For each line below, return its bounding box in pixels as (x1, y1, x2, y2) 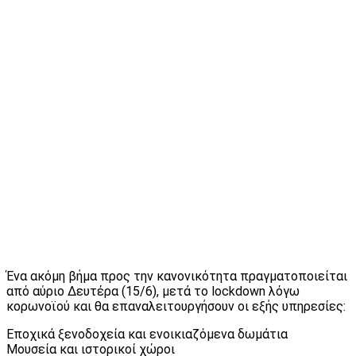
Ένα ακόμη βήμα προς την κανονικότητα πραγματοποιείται (6, 268, 347, 284)
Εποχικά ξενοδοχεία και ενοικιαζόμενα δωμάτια (6, 326, 288, 342)
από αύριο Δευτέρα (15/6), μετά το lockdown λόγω (6, 283, 300, 299)
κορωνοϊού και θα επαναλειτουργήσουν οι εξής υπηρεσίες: (6, 298, 346, 314)
